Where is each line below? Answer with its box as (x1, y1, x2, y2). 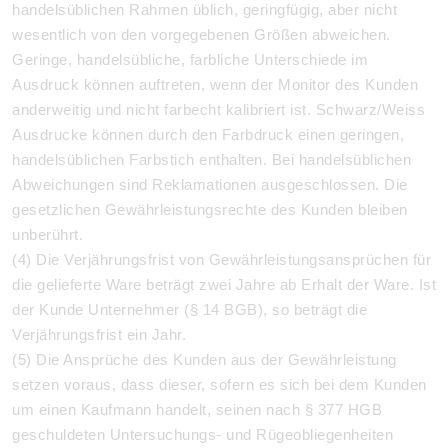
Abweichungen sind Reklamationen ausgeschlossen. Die (12, 176, 408, 193)
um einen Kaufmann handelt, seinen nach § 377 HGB (12, 401, 382, 418)
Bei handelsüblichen (271, 151, 411, 168)
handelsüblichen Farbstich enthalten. (12, 151, 272, 168)
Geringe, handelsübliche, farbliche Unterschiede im (12, 51, 368, 68)
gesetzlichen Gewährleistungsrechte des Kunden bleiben (12, 201, 408, 218)
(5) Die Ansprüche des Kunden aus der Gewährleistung (12, 351, 397, 368)
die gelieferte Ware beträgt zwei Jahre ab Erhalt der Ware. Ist (12, 276, 436, 293)
